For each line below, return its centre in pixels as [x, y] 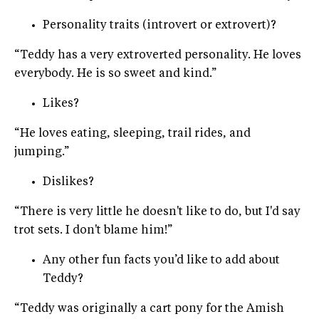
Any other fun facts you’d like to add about [161, 260]
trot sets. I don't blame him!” [93, 230]
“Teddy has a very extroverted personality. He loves [158, 55]
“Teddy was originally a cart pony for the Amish [149, 309]
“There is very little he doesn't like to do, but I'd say [157, 212]
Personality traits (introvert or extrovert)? [159, 25]
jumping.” [42, 152]
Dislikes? [68, 182]
